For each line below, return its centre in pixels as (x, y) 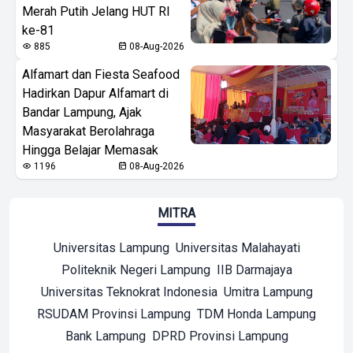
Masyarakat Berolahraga (88, 131)
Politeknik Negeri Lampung (136, 269)
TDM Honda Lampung (256, 314)
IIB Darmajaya (254, 269)
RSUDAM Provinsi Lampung (114, 314)
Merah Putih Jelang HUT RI (96, 11)
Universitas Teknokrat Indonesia (129, 292)
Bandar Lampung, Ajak (82, 112)
